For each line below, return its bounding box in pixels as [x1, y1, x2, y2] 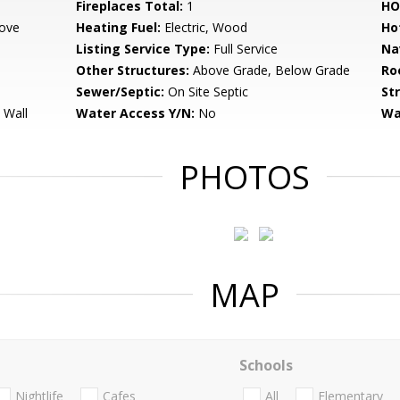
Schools [238, 355, 293, 375]
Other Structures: [76, 62, 190, 79]
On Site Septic [164, 83, 249, 100]
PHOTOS [179, 155, 310, 199]
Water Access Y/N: [76, 104, 196, 121]
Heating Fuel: [76, 19, 162, 36]
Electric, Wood [161, 19, 248, 36]
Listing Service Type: [76, 40, 211, 57]
